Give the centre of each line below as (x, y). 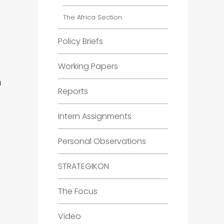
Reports (73, 91)
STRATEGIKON (83, 166)
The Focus (78, 191)
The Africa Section (92, 17)
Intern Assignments (95, 116)
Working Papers (88, 66)
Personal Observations (102, 141)
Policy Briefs (80, 41)
